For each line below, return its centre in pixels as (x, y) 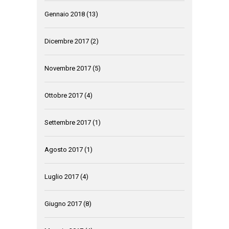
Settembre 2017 (68, 123)
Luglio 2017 (62, 177)
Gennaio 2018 (65, 14)
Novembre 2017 (68, 68)
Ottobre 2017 (64, 96)
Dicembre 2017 (67, 41)
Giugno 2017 (63, 204)
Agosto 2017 (64, 150)
